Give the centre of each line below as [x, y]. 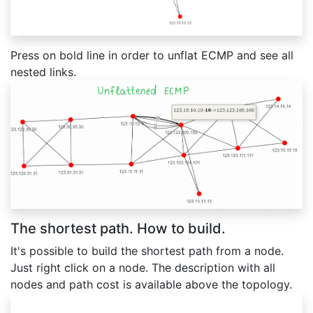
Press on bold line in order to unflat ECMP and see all [152, 55]
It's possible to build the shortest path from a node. [147, 250]
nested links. [43, 72]
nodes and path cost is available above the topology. [151, 284]
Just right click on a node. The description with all [143, 267]
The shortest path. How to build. [118, 228]
